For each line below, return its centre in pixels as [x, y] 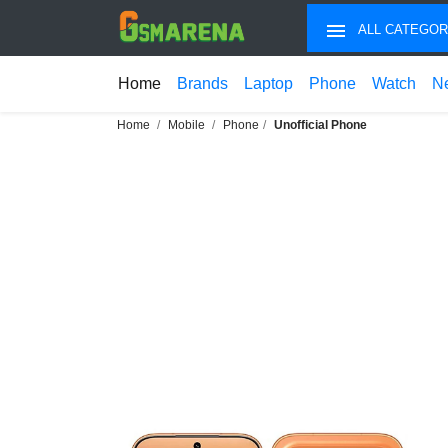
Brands [202, 83]
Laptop [268, 83]
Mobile [186, 125]
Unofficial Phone [320, 125]
